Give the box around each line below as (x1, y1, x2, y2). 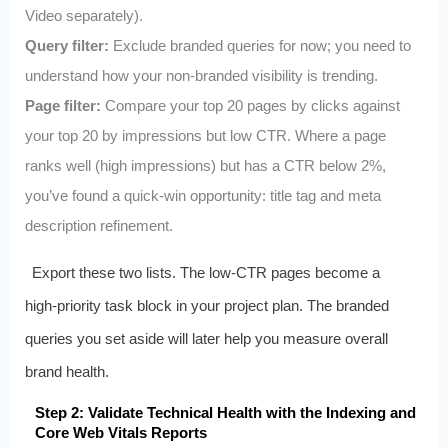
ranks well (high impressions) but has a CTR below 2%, (24, 157, 386, 175)
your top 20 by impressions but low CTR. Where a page (24, 127, 386, 145)
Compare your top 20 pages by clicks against (100, 97, 400, 115)
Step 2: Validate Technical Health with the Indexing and (34, 404, 416, 422)
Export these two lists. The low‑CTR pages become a (32, 264, 381, 282)
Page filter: (24, 97, 101, 115)
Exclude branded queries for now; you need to (108, 37, 411, 55)
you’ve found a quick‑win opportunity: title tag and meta (24, 187, 381, 205)
